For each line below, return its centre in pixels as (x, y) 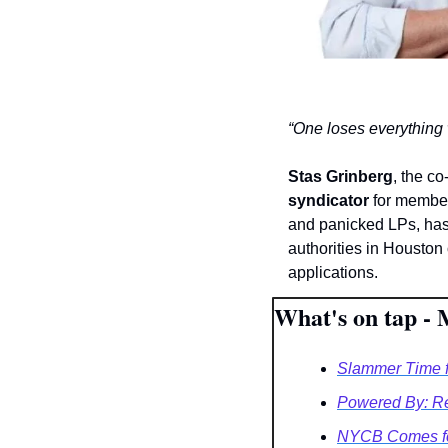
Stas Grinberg (340, 177)
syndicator (328, 201)
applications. (333, 273)
